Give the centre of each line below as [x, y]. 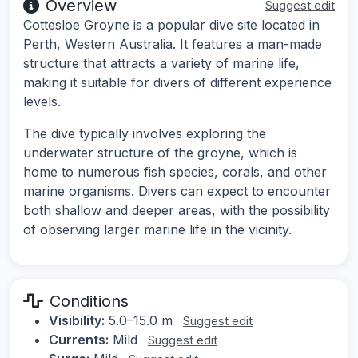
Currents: [79, 339]
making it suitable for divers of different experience [177, 82]
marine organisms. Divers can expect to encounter [177, 191]
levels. [42, 101]
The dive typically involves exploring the [145, 133]
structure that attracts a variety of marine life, [161, 63]
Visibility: [77, 320]
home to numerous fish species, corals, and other [175, 171]
